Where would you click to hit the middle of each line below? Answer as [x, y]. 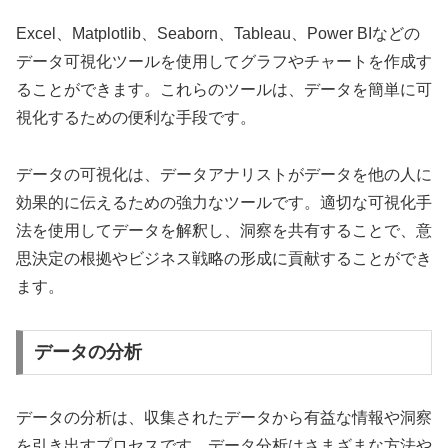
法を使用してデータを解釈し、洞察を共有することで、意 [224, 230]
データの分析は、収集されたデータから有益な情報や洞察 [224, 418]
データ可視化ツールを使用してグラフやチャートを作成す [224, 62]
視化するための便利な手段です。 [136, 118]
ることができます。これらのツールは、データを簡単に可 [224, 90]
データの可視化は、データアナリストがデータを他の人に [224, 174]
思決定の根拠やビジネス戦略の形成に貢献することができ [224, 258]
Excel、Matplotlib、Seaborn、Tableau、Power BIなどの [218, 34]
